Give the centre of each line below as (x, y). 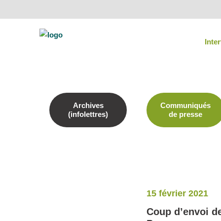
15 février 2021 (178, 193)
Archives (88, 105)
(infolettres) (88, 114)
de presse (186, 114)
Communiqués (186, 105)
